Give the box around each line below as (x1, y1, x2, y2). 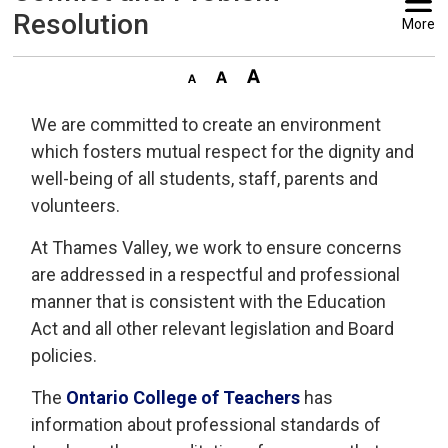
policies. (31, 345, 98, 366)
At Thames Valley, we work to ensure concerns (31, 237, 403, 258)
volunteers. (31, 195, 121, 216)
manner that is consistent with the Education (31, 291, 387, 312)
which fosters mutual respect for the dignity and (31, 141, 415, 162)
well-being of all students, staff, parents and (31, 168, 379, 189)
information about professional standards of (31, 414, 382, 435)
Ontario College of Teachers (66, 387, 301, 408)
